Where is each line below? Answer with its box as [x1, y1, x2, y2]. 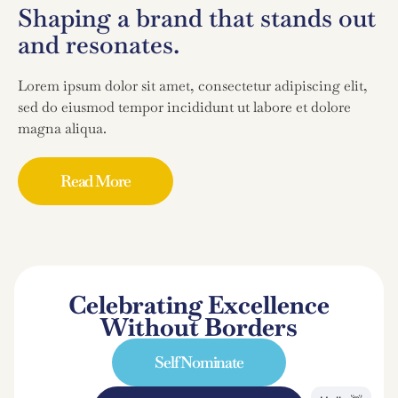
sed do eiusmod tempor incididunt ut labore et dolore [18, 97, 351, 116]
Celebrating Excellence [68, 288, 330, 321]
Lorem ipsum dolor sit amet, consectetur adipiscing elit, [18, 76, 368, 95]
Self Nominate [155, 351, 243, 372]
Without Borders [100, 310, 298, 343]
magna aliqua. [18, 118, 107, 138]
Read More [60, 170, 131, 191]
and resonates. [18, 28, 179, 60]
